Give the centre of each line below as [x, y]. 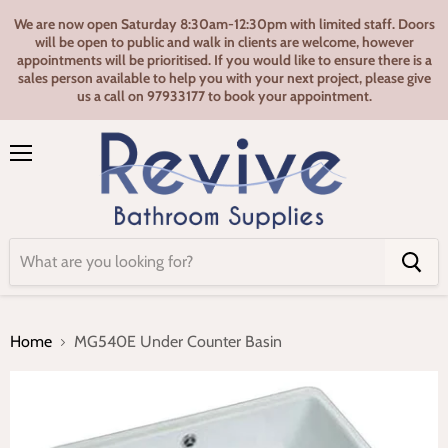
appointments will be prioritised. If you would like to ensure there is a [224, 60]
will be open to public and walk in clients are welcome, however [224, 42]
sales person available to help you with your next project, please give [224, 78]
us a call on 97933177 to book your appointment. [224, 96]
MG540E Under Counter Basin [178, 341]
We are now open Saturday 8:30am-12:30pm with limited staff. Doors [224, 24]
